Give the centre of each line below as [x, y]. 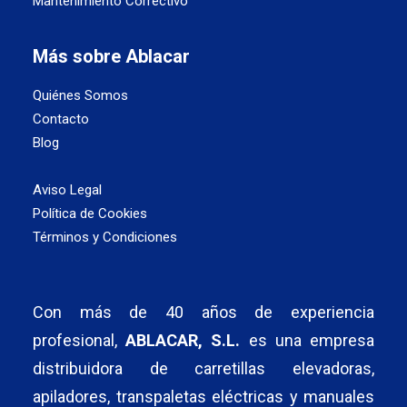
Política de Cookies [90, 213]
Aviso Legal [67, 190]
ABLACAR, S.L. [183, 340]
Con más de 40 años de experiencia [203, 312]
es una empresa [308, 340]
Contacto [61, 119]
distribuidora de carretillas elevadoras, [203, 368]
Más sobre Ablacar [111, 56]
